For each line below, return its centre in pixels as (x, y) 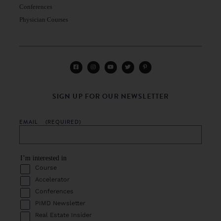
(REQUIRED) (63, 122)
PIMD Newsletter (60, 203)
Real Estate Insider (64, 215)
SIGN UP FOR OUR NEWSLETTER (110, 97)
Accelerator (53, 179)
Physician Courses (44, 20)
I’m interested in (44, 158)
